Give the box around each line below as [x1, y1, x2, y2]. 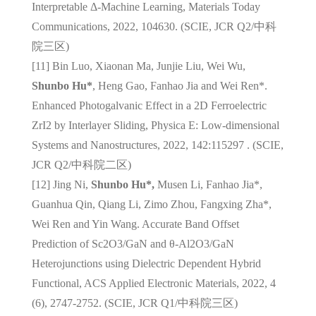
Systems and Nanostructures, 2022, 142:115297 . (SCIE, [31, 138, 284, 151]
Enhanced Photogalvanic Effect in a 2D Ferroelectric [31, 99, 267, 111]
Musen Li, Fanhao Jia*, [154, 178, 262, 190]
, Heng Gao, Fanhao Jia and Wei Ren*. [92, 79, 267, 92]
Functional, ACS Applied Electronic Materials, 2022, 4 [31, 276, 276, 289]
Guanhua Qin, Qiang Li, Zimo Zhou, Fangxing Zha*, [31, 197, 272, 210]
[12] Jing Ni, [31, 178, 91, 190]
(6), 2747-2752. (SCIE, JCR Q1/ [31, 296, 178, 309]
